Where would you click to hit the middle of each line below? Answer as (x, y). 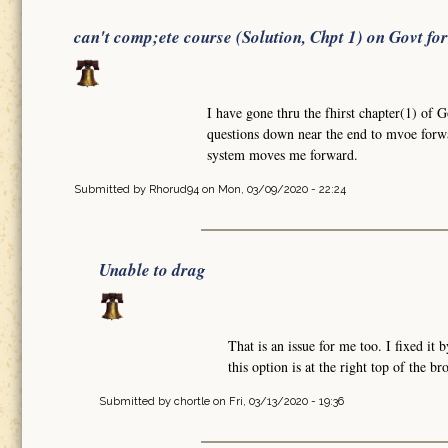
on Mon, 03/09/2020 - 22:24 (272, 190)
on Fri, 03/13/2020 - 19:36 (277, 401)
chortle (192, 401)
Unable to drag (152, 270)
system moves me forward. (282, 155)
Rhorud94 (174, 190)
